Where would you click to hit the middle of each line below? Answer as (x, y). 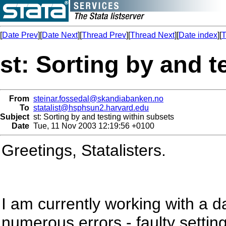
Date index (198, 35)
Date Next (60, 35)
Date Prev (20, 35)
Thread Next (152, 35)
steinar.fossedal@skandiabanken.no (98, 98)
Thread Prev (104, 35)
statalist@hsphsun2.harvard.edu (91, 107)
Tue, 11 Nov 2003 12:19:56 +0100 (92, 126)
